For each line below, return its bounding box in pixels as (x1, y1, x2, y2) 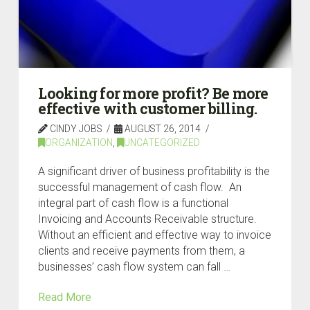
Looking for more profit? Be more (38, 84, 268, 104)
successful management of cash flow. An (38, 181, 242, 194)
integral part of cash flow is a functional (38, 197, 229, 210)
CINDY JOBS (48, 123, 102, 135)
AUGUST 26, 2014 (122, 123, 201, 135)
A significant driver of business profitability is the (38, 165, 271, 179)
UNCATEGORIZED (124, 137, 201, 149)
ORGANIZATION (45, 137, 113, 149)
